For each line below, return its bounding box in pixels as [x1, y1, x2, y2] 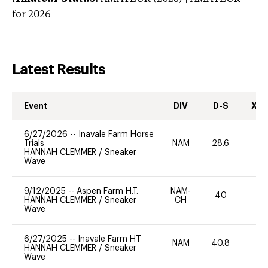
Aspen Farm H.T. [77, 187, 138, 196]
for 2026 [12, 10, 51, 20]
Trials [24, 139, 44, 148]
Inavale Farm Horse [78, 130, 154, 139]
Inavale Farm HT [78, 234, 141, 243]
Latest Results [12, 62, 106, 77]
